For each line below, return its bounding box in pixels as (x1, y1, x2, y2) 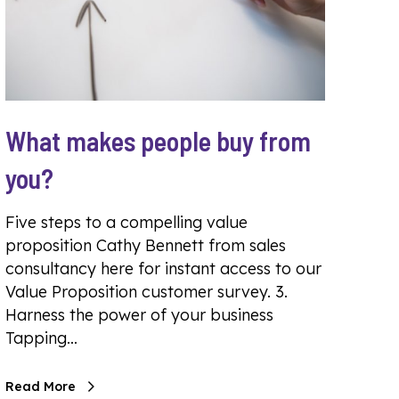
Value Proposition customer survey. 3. (5, 281, 288, 302)
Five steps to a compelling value (5, 211, 248, 232)
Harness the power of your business (5, 304, 273, 325)
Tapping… (5, 327, 77, 348)
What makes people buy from (5, 124, 311, 157)
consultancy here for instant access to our (5, 257, 322, 279)
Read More (5, 378, 76, 395)
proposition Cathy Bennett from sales (5, 234, 286, 256)
